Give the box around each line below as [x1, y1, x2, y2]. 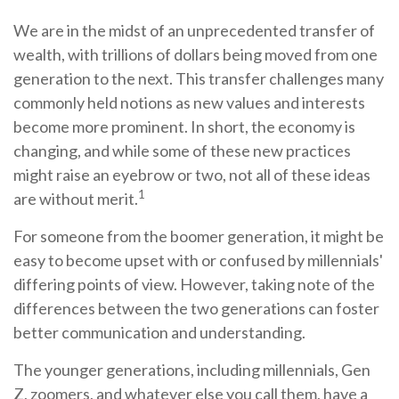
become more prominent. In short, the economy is [13, 116, 355, 136]
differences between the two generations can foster [13, 297, 379, 318]
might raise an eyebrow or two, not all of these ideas [13, 164, 370, 184]
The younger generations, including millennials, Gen [13, 359, 370, 379]
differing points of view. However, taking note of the [13, 273, 375, 294]
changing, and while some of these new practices [13, 140, 351, 160]
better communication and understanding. [13, 322, 305, 342]
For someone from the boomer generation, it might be [13, 225, 384, 246]
